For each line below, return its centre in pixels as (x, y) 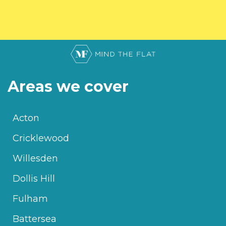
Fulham (30, 199)
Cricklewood (41, 138)
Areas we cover (68, 87)
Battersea (35, 219)
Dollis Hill (34, 179)
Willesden (35, 159)
